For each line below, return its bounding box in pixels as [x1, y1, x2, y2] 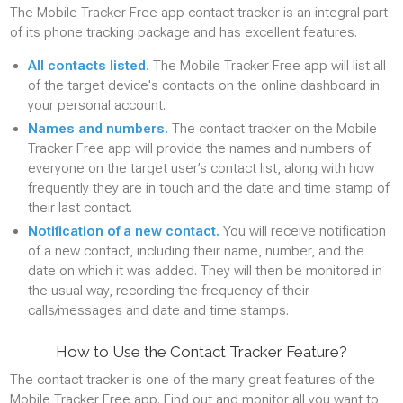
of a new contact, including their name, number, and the [28, 243, 364, 259]
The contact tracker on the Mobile [172, 121, 377, 137]
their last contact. [28, 200, 132, 216]
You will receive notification [223, 223, 386, 239]
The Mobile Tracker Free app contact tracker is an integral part [10, 4, 388, 21]
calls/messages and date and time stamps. [28, 302, 289, 318]
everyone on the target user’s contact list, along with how [28, 160, 374, 176]
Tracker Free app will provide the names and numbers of [28, 140, 371, 157]
